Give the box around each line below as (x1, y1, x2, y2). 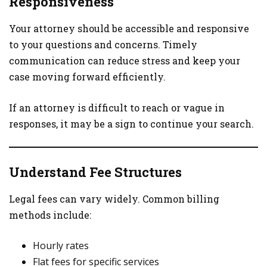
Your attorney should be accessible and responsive (9, 22, 249, 35)
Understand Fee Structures (9, 163, 182, 181)
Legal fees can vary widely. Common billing (9, 193, 219, 205)
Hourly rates (33, 239, 89, 252)
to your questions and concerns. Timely (9, 38, 197, 51)
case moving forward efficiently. (9, 70, 166, 83)
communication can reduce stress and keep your (9, 54, 240, 67)
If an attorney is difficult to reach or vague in (9, 101, 225, 114)
